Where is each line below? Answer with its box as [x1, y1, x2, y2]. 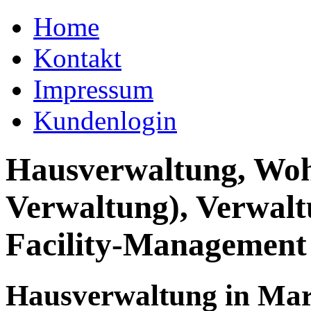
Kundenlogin [33, 106, 177, 135]
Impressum [33, 74, 153, 104]
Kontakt [33, 43, 121, 73]
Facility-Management [6, 226, 307, 263]
